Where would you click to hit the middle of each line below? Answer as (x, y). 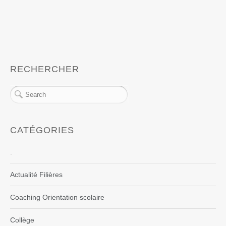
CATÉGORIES (42, 130)
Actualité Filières (36, 175)
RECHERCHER (45, 69)
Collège (22, 220)
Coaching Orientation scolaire (57, 197)
